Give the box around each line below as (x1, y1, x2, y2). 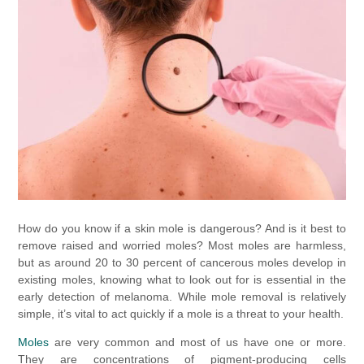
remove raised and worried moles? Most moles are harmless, (18, 238, 346, 252)
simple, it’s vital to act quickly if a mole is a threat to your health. (18, 306, 344, 320)
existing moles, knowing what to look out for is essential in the (18, 272, 346, 286)
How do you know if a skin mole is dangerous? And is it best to (18, 221, 346, 235)
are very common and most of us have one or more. (49, 336, 346, 349)
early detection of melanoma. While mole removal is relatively (18, 289, 346, 303)
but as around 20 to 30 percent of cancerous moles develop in (18, 255, 346, 269)
